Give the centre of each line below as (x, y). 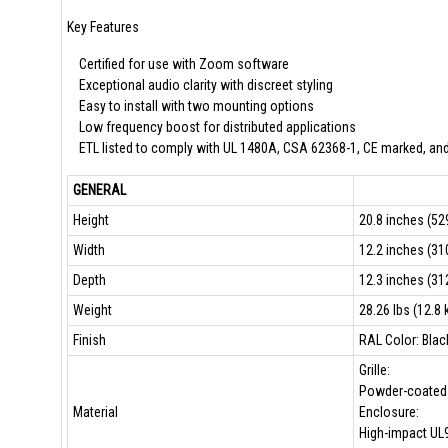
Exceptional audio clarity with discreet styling (199, 85)
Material (95, 412)
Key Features (102, 27)
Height (90, 220)
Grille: (374, 370)
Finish (89, 340)
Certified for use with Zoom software (177, 64)
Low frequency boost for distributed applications (211, 127)
